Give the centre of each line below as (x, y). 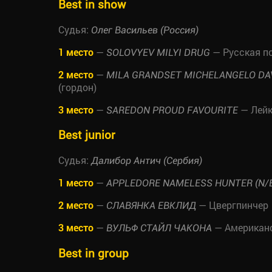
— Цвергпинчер (232, 205)
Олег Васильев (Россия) (145, 30)
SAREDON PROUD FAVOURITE (172, 110)
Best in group (93, 253)
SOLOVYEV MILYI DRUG (158, 52)
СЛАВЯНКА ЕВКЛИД (151, 205)
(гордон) (77, 87)
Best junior (87, 135)
